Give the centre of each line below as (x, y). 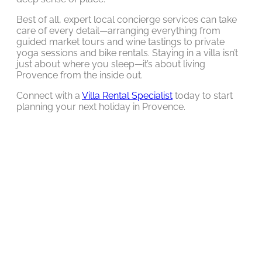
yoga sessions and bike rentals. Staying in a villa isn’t (127, 53)
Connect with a (49, 95)
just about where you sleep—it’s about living (111, 64)
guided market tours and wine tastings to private (120, 42)
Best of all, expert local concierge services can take (127, 19)
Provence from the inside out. (80, 75)
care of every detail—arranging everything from (118, 30)
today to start (203, 95)
